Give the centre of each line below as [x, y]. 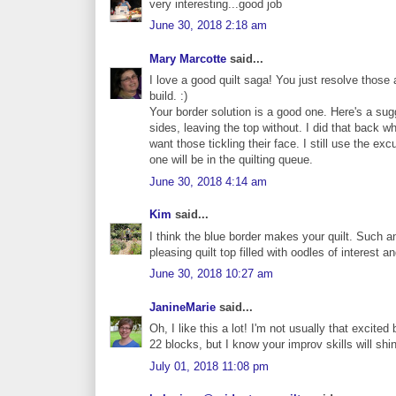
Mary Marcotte [188, 58]
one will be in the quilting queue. [231, 160]
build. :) [168, 96]
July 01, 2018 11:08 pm [209, 366]
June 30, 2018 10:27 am [211, 274]
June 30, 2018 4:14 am [208, 181]
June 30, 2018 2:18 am [208, 26]
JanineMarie [183, 307]
